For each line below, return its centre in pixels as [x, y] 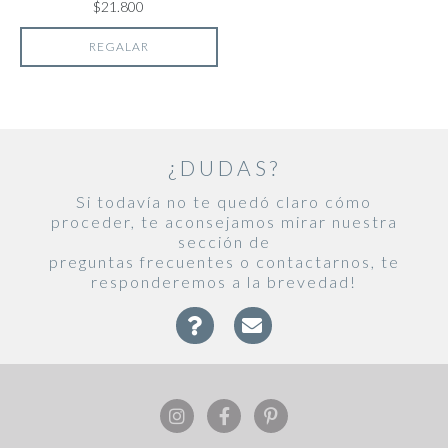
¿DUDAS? [224, 167]
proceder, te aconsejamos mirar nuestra [224, 221]
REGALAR [118, 46]
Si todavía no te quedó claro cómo [224, 201]
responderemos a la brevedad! [224, 281]
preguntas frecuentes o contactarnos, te [224, 261]
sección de [224, 241]
